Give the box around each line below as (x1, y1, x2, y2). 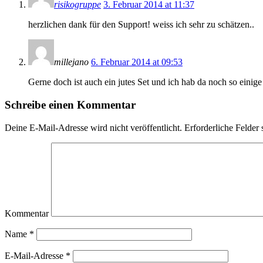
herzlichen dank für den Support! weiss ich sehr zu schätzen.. (28, 19, 254, 30)
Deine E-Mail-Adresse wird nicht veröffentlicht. (5, 122, 182, 133)
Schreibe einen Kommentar (5, 98, 136, 111)
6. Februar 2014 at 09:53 (91, 57, 183, 68)
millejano (54, 57, 91, 68)
